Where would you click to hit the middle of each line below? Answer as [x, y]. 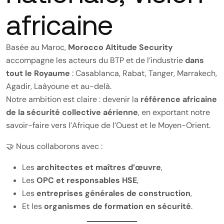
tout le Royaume [38, 73]
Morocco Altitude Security [120, 47]
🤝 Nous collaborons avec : [54, 146]
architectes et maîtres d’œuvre [99, 167]
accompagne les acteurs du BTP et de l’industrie [95, 60]
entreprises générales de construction [113, 193]
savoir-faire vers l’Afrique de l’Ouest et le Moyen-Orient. [108, 125]
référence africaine [179, 99]
